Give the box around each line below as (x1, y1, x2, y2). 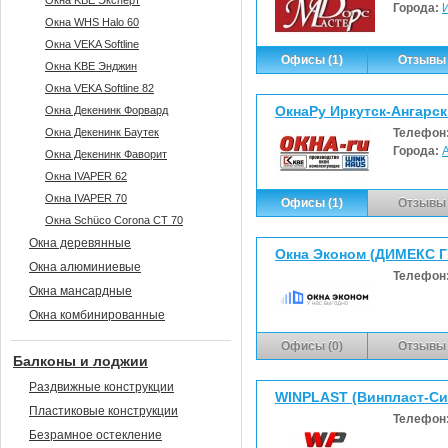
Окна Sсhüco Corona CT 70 (45, 214, 183, 226)
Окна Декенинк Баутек (45, 126, 159, 138)
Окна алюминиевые (29, 260, 141, 274)
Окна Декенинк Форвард (45, 104, 168, 116)
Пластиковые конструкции (29, 404, 178, 418)
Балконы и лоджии (13, 353, 148, 369)
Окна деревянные (29, 236, 131, 250)
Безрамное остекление (29, 428, 162, 442)
